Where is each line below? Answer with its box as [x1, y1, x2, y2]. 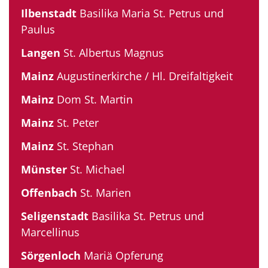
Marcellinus [21, 224, 80, 239]
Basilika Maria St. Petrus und [77, 5, 224, 20]
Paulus [21, 22, 55, 36]
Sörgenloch [21, 248, 81, 263]
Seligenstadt [21, 208, 89, 223]
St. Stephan [54, 138, 114, 153]
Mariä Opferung [81, 248, 163, 263]
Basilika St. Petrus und [89, 208, 204, 223]
